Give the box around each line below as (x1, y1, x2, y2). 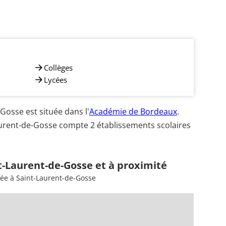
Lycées (44, 74, 67, 85)
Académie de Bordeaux (89, 106, 177, 117)
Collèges (44, 62, 73, 73)
